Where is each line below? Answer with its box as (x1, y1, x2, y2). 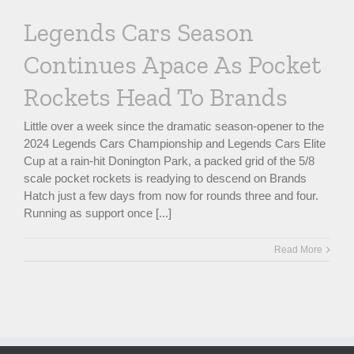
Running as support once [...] (24, 206, 171, 220)
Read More (274, 244, 322, 256)
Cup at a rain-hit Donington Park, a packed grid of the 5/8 (24, 154, 314, 168)
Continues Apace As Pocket (24, 50, 321, 81)
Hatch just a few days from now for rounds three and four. (24, 189, 318, 203)
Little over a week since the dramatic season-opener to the (24, 119, 324, 134)
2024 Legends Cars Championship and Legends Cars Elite (24, 137, 326, 151)
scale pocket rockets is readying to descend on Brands (24, 171, 307, 186)
